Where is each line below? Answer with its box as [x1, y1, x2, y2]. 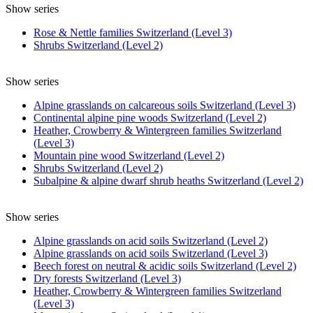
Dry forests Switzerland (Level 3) [34, 272, 181, 284]
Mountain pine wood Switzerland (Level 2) [34, 149, 224, 161]
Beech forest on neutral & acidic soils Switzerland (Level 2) [34, 259, 296, 272]
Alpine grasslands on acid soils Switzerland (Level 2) [34, 234, 268, 247]
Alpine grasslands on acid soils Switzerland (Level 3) [34, 247, 268, 259]
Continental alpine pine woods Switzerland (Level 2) [34, 111, 266, 124]
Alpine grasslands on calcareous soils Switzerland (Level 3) [34, 99, 296, 111]
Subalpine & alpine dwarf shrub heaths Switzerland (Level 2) [34, 174, 303, 187]
